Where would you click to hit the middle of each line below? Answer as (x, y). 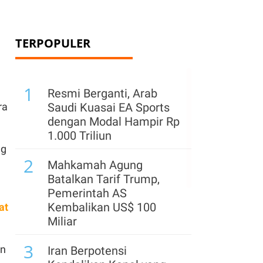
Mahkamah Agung (95, 165)
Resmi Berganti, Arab (102, 93)
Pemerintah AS (87, 193)
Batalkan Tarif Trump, (104, 179)
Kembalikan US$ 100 (102, 207)
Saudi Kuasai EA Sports (109, 107)
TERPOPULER (53, 43)
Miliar (62, 221)
